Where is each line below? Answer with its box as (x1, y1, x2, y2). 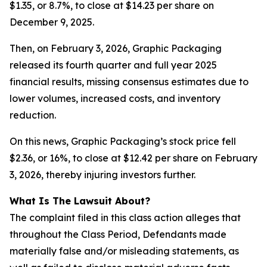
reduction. (10, 109, 56, 121)
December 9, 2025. (10, 16, 94, 28)
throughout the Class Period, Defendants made (10, 228, 226, 240)
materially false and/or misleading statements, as (10, 245, 239, 257)
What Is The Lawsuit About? (10, 195, 150, 207)
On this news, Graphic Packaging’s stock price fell (10, 135, 236, 147)
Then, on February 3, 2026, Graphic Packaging (10, 42, 222, 54)
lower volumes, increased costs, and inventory (10, 92, 221, 104)
